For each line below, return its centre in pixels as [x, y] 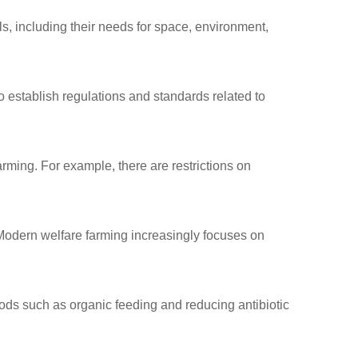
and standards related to [195, 96]
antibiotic [262, 305]
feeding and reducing [175, 305]
